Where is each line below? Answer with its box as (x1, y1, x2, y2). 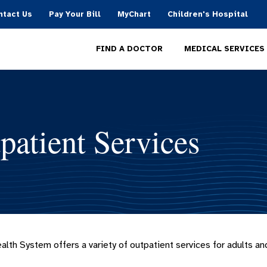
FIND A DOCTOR (96, 44, 163, 54)
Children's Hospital (167, 10, 248, 19)
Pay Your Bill (49, 10, 101, 19)
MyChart (117, 10, 151, 19)
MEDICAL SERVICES (184, 44, 265, 54)
